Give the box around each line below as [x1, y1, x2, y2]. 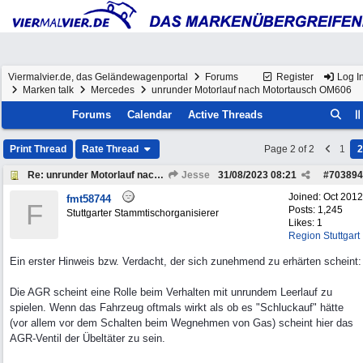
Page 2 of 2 [264, 143, 314, 155]
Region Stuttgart [288, 230, 360, 241]
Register [274, 71, 314, 83]
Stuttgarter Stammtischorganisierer [66, 207, 219, 219]
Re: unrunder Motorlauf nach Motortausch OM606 [154, 169, 164, 181]
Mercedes [91, 84, 135, 96]
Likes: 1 [288, 217, 322, 228]
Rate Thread [82, 143, 141, 155]
